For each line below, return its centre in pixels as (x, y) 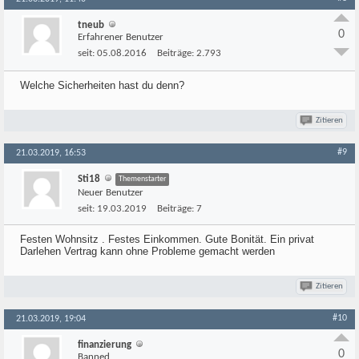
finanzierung (105, 345)
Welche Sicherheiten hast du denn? (102, 85)
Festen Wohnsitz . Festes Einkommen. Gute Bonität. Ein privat (167, 239)
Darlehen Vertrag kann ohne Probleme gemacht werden (147, 251)
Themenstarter (142, 179)
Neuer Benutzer (111, 193)
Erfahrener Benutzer (121, 37)
